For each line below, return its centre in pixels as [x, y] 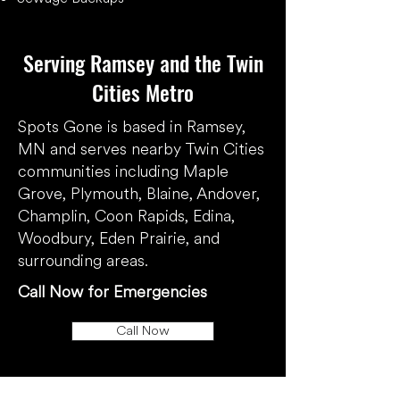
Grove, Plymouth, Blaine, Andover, [139, 194]
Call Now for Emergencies [112, 292]
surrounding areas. [83, 261]
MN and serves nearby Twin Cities [141, 150]
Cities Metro [143, 92]
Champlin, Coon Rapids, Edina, [126, 217]
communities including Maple [123, 172]
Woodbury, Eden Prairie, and [119, 239]
